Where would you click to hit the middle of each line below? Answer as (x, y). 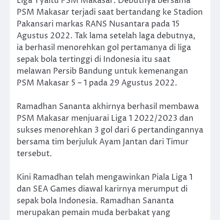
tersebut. (34, 153)
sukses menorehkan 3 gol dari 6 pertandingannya (110, 130)
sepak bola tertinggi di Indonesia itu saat (94, 59)
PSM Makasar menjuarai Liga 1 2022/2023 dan (105, 118)
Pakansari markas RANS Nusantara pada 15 (98, 24)
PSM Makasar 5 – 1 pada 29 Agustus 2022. (97, 83)
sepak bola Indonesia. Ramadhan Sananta (95, 201)
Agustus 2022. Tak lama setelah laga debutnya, (106, 36)
